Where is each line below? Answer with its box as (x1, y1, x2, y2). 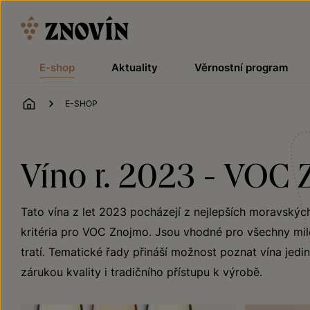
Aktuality (111, 61, 158, 74)
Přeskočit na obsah (1, 3, 102, 17)
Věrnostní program (194, 61, 288, 74)
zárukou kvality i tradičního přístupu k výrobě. (21, 265, 262, 279)
